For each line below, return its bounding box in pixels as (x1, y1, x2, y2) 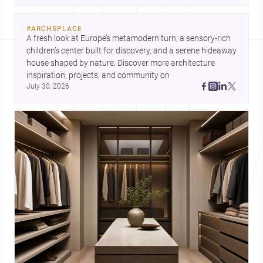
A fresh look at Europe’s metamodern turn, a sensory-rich (26, 33, 231, 43)
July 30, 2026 (26, 82, 69, 90)
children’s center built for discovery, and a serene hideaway (26, 45, 237, 56)
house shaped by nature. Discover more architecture (26, 58, 215, 68)
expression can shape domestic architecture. (26, 2, 188, 12)
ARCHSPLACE (31, 24, 82, 33)
